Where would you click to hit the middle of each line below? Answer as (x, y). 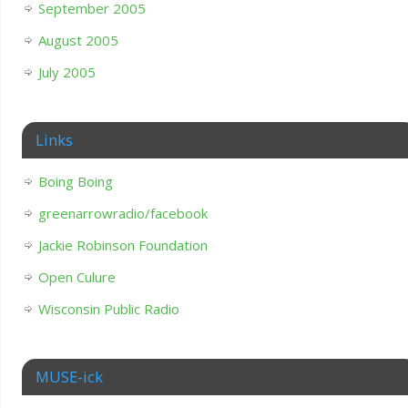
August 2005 (78, 41)
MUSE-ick (69, 377)
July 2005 (66, 72)
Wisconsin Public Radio (108, 309)
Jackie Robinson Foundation (122, 245)
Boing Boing (75, 182)
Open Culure (76, 277)
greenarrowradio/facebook (122, 214)
